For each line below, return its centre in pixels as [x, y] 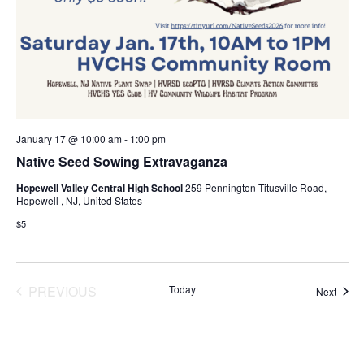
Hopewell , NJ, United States [79, 200]
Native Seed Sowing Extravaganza [121, 161]
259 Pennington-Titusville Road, [256, 187]
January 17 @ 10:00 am [69, 138]
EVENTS [88, 308]
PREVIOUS [62, 291]
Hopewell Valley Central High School [100, 187]
